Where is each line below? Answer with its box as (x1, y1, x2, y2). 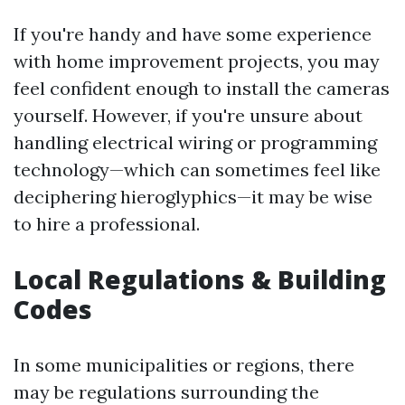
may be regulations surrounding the (14, 381, 319, 403)
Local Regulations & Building (14, 262, 386, 297)
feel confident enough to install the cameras (14, 77, 390, 99)
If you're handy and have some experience (14, 23, 372, 45)
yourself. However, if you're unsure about (14, 104, 363, 127)
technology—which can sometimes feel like (14, 158, 381, 181)
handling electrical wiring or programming (14, 131, 377, 154)
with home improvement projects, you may (14, 50, 380, 72)
